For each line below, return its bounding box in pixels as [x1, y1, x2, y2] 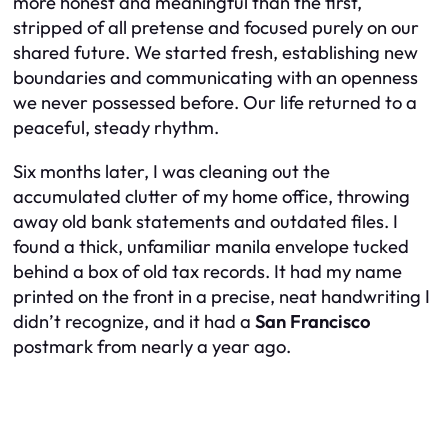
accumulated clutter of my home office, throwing [13, 184, 410, 208]
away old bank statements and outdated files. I [13, 209, 398, 233]
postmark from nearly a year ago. [13, 334, 291, 358]
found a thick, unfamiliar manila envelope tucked [13, 234, 409, 258]
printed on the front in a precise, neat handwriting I [13, 284, 430, 308]
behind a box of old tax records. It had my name [13, 259, 402, 283]
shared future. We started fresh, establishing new [13, 41, 418, 65]
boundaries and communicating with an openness [13, 66, 418, 90]
